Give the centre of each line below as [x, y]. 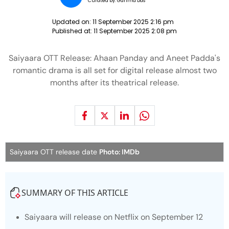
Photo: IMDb [119, 152]
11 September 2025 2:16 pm [133, 22]
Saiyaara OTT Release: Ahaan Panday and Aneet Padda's [114, 58]
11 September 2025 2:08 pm [135, 31]
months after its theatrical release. [114, 83]
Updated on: [72, 22]
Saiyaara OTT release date [54, 152]
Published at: [73, 31]
